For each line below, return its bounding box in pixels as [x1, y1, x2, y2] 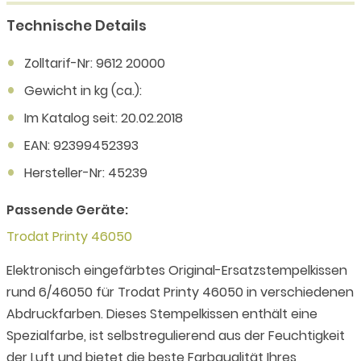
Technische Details [6, 16, 147, 35]
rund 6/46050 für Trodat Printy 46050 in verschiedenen [6, 283, 354, 301]
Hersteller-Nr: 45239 [24, 164, 147, 182]
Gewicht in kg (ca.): [24, 81, 142, 100]
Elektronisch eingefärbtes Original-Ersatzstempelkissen [6, 261, 347, 280]
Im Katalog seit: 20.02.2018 [24, 109, 183, 127]
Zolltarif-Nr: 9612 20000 [24, 54, 165, 73]
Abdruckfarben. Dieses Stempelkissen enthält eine [6, 305, 317, 323]
